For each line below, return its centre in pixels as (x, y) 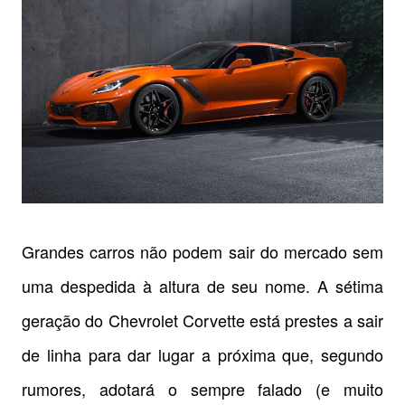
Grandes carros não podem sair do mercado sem (202, 251)
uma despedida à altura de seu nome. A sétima (202, 285)
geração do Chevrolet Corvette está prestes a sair (202, 320)
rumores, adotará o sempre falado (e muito (202, 388)
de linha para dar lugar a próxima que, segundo (202, 354)
